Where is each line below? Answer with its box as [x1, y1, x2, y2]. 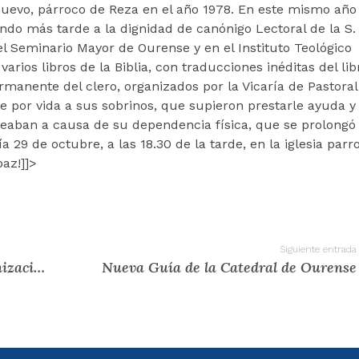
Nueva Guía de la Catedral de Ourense [102, 257, 357, 276]
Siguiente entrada [280, 243, 357, 255]
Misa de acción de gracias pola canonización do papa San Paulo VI [34, 257, 45, 276]
